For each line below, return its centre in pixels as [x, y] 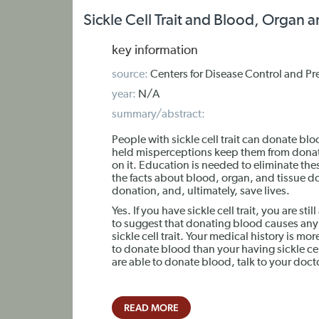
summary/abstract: [158, 115]
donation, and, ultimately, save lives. [201, 192]
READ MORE [151, 308]
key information [155, 51]
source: [130, 75]
